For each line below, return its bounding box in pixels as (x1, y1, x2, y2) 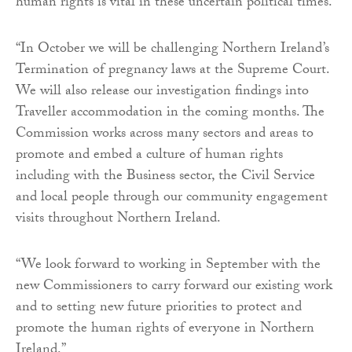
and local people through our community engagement (16, 185, 328, 211)
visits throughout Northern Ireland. (16, 207, 221, 232)
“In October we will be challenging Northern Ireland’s (16, 37, 329, 62)
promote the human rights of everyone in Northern (16, 317, 314, 342)
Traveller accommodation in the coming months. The (16, 101, 324, 126)
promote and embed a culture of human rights (16, 143, 283, 168)
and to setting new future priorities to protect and (16, 295, 302, 321)
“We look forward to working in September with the (16, 253, 321, 278)
